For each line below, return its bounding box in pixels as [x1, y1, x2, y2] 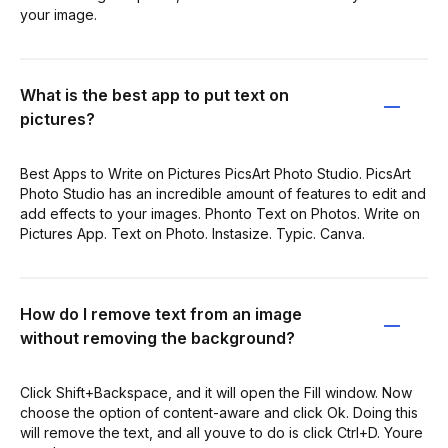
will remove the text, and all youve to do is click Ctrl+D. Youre [20, 423, 423, 441]
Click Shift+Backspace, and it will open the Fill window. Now [20, 383, 412, 401]
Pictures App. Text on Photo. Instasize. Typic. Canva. [20, 224, 365, 242]
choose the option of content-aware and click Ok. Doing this [20, 403, 418, 421]
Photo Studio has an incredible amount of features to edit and [20, 184, 426, 202]
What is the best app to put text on [20, 84, 289, 105]
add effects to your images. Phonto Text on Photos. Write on [20, 204, 420, 222]
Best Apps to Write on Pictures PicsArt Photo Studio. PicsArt [20, 164, 411, 182]
